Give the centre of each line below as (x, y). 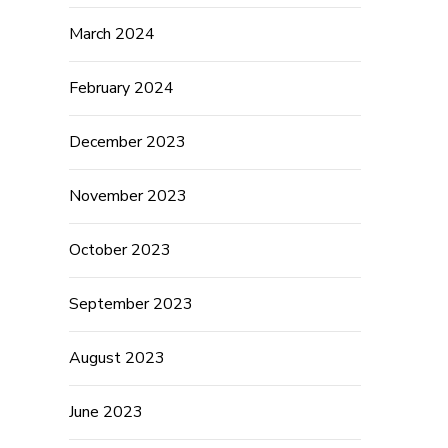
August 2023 (116, 358)
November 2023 (127, 196)
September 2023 (130, 304)
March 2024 (111, 34)
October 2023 (119, 250)
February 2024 (121, 88)
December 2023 (127, 142)
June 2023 (105, 412)
